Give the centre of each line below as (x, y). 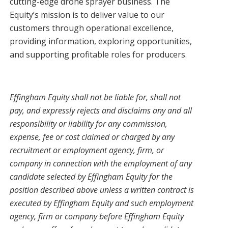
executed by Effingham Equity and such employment (102, 203)
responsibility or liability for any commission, (89, 124)
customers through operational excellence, (92, 28)
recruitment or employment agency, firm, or (87, 150)
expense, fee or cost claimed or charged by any (92, 137)
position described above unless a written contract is (102, 190)
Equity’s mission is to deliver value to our (87, 15)
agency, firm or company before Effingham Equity (97, 216)
